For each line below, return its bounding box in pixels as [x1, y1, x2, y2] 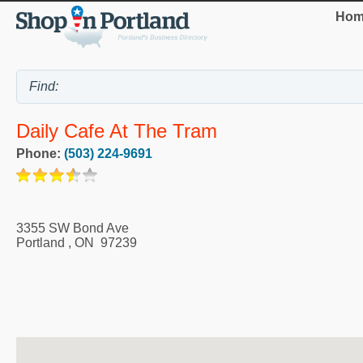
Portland [16, 235, 65, 250]
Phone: [16, 146, 64, 160]
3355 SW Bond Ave [16, 220, 129, 235]
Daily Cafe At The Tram [16, 119, 217, 142]
